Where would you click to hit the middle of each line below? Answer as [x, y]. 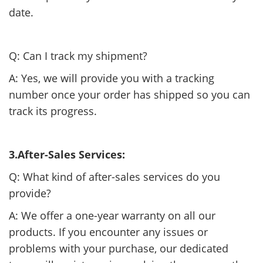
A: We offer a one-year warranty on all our [112, 216]
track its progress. [53, 111]
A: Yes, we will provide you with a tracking [112, 78]
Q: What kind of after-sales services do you [114, 177]
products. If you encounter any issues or [108, 232]
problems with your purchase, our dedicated [119, 249]
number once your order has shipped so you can [129, 95]
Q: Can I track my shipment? [80, 56]
